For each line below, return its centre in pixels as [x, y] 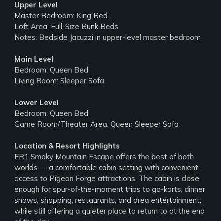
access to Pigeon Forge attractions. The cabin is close [107, 178]
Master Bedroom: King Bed [61, 16]
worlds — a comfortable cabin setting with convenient [107, 167]
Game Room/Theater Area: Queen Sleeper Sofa [97, 124]
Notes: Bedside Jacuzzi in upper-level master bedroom [108, 37]
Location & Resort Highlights [67, 146]
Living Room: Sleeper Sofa [59, 81]
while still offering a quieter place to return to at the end [110, 211]
